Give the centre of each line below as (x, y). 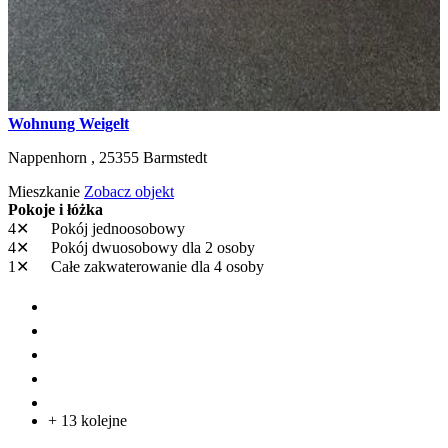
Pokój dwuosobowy (114, 247)
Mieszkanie (46, 191)
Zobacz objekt (129, 191)
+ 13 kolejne (87, 420)
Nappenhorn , (53, 157)
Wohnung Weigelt (68, 123)
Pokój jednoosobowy (116, 228)
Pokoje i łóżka (55, 209)
